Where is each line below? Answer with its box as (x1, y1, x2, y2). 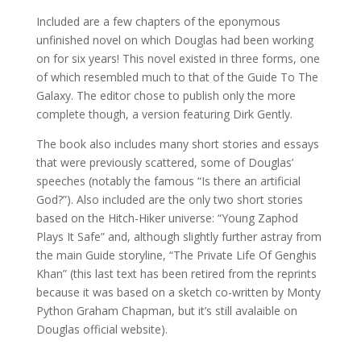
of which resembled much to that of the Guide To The (35, 68, 318, 85)
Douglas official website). (35, 321, 168, 337)
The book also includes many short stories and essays (35, 135, 319, 151)
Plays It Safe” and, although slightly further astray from (35, 228, 322, 244)
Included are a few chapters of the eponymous (35, 13, 280, 29)
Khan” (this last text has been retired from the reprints (35, 265, 317, 281)
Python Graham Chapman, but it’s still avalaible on (35, 302, 297, 318)
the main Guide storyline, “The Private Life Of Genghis (35, 247, 317, 263)
